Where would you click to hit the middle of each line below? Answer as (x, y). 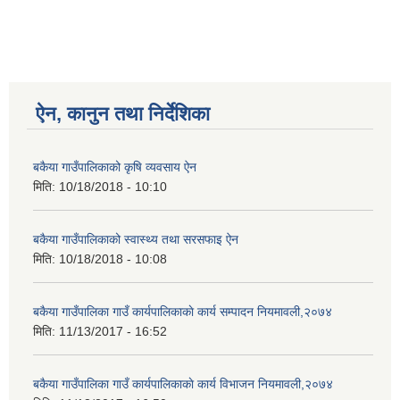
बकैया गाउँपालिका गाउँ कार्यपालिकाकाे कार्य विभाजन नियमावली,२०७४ (183, 384)
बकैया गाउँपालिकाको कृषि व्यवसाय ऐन (115, 167)
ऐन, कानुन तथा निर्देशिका (123, 114)
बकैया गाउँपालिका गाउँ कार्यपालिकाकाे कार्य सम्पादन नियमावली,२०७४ (183, 312)
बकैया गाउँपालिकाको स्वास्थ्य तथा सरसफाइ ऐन (136, 240)
